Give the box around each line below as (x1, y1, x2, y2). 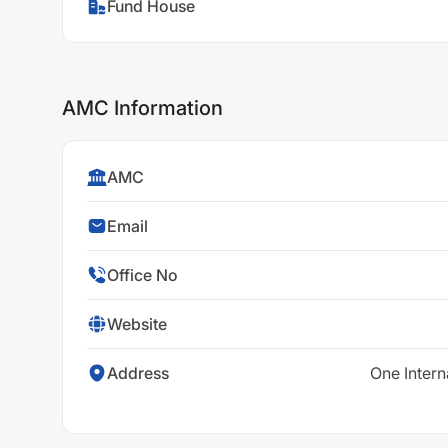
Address (107, 363, 169, 383)
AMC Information (62, 95, 223, 120)
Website (107, 314, 167, 334)
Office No (107, 265, 178, 285)
